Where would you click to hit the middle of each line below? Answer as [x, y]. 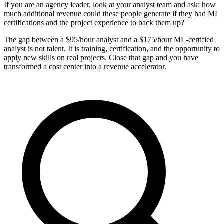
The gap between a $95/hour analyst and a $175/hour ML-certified [109, 39]
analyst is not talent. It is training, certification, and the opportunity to [112, 48]
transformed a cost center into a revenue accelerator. [85, 66]
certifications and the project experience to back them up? [94, 22]
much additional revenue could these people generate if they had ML [112, 13]
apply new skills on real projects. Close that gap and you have [101, 57]
